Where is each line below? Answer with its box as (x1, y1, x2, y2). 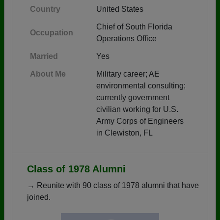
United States (96, 4, 143, 13)
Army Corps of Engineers (96, 116, 184, 125)
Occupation (30, 28, 73, 37)
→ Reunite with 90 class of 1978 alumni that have (27, 181, 199, 190)
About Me (30, 69, 66, 78)
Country (30, 4, 60, 13)
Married (30, 52, 58, 60)
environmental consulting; (96, 81, 186, 90)
